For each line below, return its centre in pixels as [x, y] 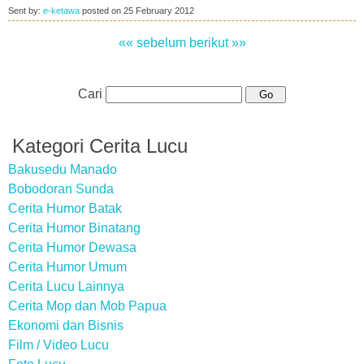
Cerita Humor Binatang [74, 228]
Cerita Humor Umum [67, 267]
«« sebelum [152, 43]
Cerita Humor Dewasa [72, 247]
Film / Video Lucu [58, 345]
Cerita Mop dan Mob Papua [87, 306]
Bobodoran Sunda [61, 189]
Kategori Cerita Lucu [100, 146]
